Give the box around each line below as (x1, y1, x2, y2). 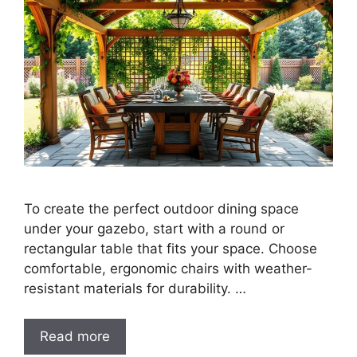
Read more (40, 328, 110, 345)
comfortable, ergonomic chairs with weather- (24, 260, 312, 277)
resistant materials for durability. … (24, 280, 246, 296)
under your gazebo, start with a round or (24, 220, 284, 237)
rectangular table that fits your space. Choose (24, 240, 317, 257)
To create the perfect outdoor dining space (24, 200, 299, 217)
